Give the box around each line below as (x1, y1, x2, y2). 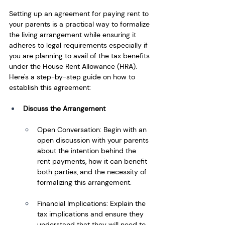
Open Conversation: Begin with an (37, 125, 149, 134)
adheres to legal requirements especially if (9, 40, 150, 50)
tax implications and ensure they (37, 209, 146, 218)
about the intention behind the (37, 146, 138, 155)
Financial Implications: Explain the (37, 198, 148, 208)
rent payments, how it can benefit (37, 156, 149, 166)
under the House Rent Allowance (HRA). (9, 61, 139, 71)
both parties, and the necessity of (37, 167, 149, 176)
